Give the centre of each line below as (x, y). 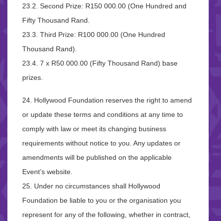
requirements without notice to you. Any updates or (101, 143)
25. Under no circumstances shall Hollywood (91, 186)
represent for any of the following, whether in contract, (106, 214)
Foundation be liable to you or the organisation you (102, 200)
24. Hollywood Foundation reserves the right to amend (107, 100)
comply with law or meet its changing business (94, 129)
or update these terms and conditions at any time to (103, 114)
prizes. (33, 77)
